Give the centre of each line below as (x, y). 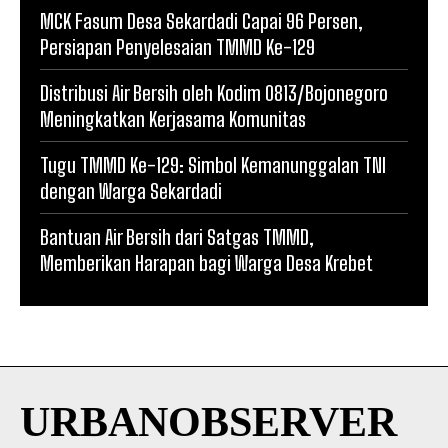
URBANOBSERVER (208, 422)
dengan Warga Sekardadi (131, 191)
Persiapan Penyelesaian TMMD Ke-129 (177, 47)
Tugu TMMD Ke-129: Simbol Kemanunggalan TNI (213, 165)
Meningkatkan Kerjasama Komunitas (173, 119)
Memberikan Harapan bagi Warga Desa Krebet (206, 263)
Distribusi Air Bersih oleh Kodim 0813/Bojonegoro (214, 93)
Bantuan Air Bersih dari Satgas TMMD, (177, 237)
